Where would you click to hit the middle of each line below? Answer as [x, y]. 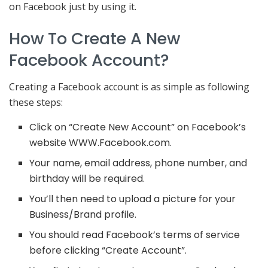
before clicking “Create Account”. [108, 251]
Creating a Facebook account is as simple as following [129, 87]
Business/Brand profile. [83, 215]
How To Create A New [95, 38]
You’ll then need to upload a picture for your [133, 199]
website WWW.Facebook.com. [101, 143]
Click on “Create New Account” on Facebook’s [138, 127]
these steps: [36, 103]
